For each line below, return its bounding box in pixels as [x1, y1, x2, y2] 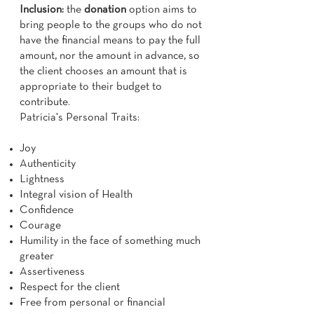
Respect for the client [20, 282, 120, 292]
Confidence [20, 205, 74, 215]
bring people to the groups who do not [20, 20, 202, 30]
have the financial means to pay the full [20, 36, 200, 46]
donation [84, 5, 126, 15]
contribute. [20, 97, 70, 107]
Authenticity [20, 159, 76, 169]
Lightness [20, 175, 64, 184]
